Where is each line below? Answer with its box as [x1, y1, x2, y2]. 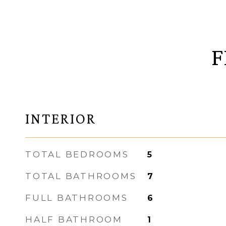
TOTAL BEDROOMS [25, 149, 129, 159]
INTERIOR [25, 110, 96, 127]
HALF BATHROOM [25, 214, 123, 224]
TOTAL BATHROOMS [25, 171, 137, 181]
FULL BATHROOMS [25, 193, 128, 203]
